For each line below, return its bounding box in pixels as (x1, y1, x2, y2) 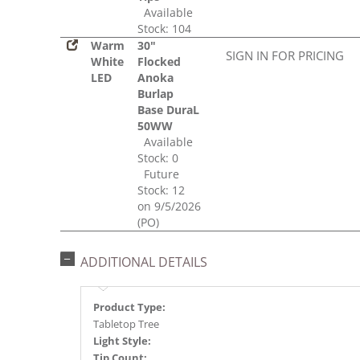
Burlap (137, 86, 174, 102)
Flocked (137, 54, 181, 70)
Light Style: (93, 333, 151, 349)
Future (137, 166, 179, 182)
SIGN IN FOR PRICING (226, 47, 344, 64)
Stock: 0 (137, 150, 178, 166)
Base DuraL (137, 102, 199, 118)
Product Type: (93, 300, 166, 315)
